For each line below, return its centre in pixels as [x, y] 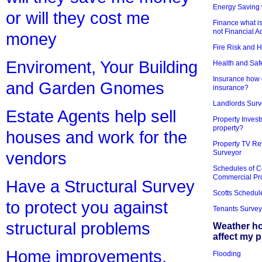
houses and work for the [96, 137]
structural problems [78, 229]
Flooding [227, 254]
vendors [36, 158]
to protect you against [87, 208]
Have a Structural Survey [100, 187]
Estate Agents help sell [91, 116]
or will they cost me [78, 18]
